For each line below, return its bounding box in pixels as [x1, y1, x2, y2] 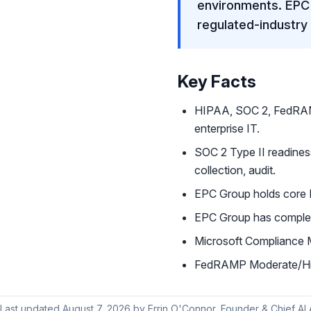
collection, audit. [194, 162, 276, 177]
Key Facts [178, 71, 256, 92]
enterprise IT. [194, 121, 260, 135]
